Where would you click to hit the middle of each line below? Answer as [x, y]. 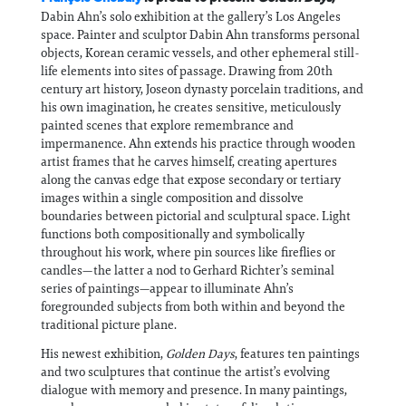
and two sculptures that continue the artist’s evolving [185, 372]
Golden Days [200, 353]
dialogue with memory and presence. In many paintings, [194, 390]
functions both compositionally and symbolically [173, 234]
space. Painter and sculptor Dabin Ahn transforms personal [200, 34]
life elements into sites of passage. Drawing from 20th [187, 71]
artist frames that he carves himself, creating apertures [189, 161]
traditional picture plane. [109, 324]
